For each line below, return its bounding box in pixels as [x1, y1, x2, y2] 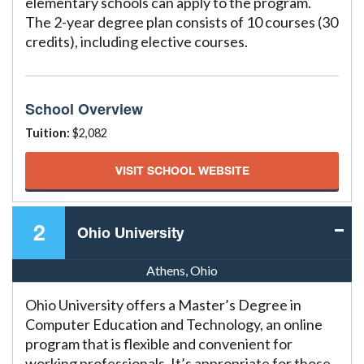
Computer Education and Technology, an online [25, 315, 323, 334]
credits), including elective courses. [25, 32, 248, 51]
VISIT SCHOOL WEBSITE [115, 163, 249, 178]
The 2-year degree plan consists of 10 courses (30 [25, 13, 338, 32]
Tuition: [25, 126, 72, 141]
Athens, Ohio [146, 262, 218, 279]
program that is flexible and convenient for [25, 335, 292, 353]
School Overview [25, 98, 143, 120]
